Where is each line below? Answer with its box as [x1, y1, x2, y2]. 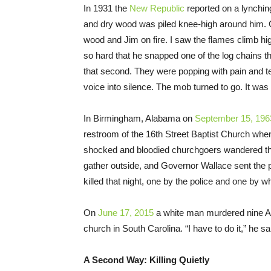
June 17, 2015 [98, 207, 154, 218]
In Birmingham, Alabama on [83, 113, 195, 124]
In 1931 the [83, 3, 129, 14]
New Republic [129, 3, 184, 14]
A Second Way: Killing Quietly [83, 255, 209, 266]
